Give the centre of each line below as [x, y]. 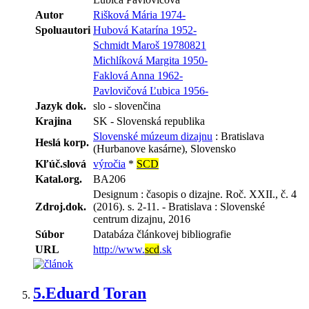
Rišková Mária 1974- [139, 15]
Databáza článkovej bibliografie [162, 235]
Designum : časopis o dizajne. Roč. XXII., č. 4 [195, 195]
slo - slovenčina [127, 106]
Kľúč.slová [61, 164]
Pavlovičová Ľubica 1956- [151, 91]
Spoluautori [63, 30]
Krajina [53, 121]
